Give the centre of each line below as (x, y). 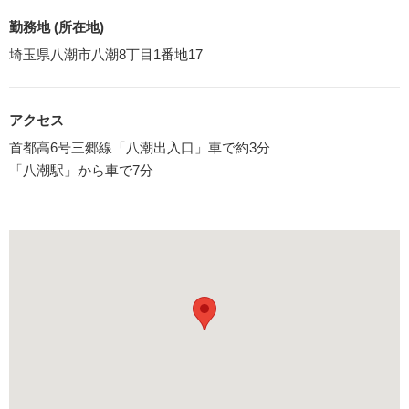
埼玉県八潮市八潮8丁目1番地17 (106, 54)
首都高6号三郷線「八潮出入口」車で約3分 (140, 147)
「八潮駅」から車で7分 (81, 170)
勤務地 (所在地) (57, 26)
